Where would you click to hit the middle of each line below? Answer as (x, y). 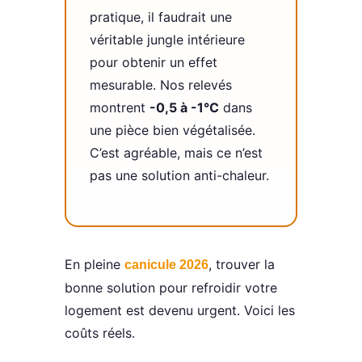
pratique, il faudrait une (160, 17)
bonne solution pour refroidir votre (171, 288)
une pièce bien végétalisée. (172, 130)
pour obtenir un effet (153, 63)
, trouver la (242, 265)
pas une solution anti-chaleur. (179, 176)
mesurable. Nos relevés (160, 85)
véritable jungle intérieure (167, 40)
